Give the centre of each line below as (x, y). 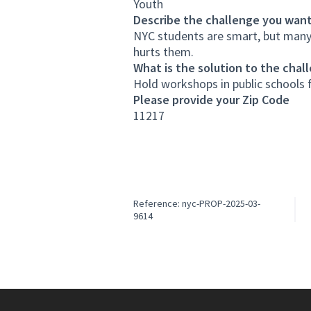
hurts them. (163, 52)
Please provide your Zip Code (211, 100)
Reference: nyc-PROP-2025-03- (197, 203)
